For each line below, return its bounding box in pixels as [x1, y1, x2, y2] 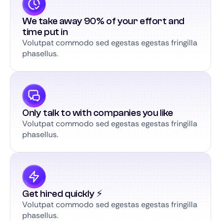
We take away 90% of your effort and [22, 15, 185, 27]
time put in [22, 26, 68, 37]
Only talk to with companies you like [22, 107, 173, 118]
